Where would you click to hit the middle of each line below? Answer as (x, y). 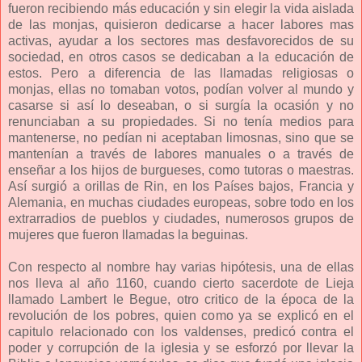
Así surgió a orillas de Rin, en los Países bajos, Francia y (181, 186)
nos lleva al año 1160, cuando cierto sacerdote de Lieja (181, 283)
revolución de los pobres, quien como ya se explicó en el (181, 315)
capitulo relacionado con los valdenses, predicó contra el (181, 331)
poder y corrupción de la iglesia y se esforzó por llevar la (181, 347)
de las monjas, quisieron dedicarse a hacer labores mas (181, 24)
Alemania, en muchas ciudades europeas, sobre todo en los (181, 202)
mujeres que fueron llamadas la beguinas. (128, 234)
